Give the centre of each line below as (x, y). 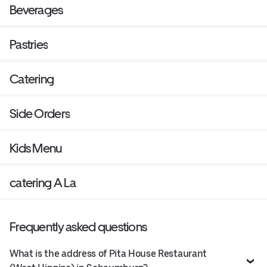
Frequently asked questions (78, 227)
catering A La (43, 183)
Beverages (36, 10)
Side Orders (40, 114)
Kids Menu (36, 148)
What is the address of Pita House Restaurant (108, 254)
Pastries (29, 45)
